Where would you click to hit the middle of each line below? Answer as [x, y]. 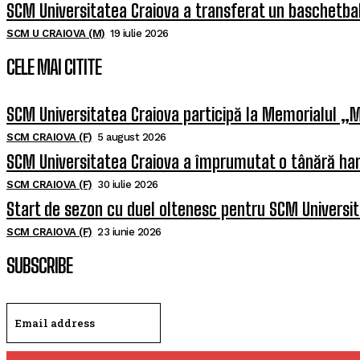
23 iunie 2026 [129, 232]
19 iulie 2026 [139, 34]
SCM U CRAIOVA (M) [56, 34]
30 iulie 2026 [128, 185]
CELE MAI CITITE [54, 67]
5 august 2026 [132, 137]
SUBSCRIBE [39, 266]
